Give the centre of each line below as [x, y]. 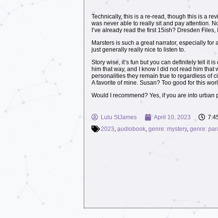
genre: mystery [168, 129]
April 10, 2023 [172, 118]
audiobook [131, 129]
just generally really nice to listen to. [138, 50]
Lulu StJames [119, 118]
